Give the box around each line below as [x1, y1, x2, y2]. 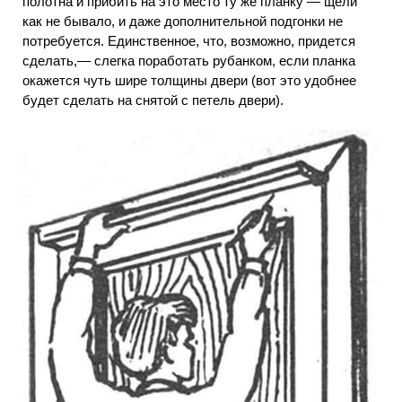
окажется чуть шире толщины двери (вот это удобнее [22, 72, 356, 88]
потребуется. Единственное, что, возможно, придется [22, 32, 355, 48]
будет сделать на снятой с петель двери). [22, 92, 284, 108]
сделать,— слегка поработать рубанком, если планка [22, 52, 355, 68]
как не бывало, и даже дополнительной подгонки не [22, 13, 343, 29]
